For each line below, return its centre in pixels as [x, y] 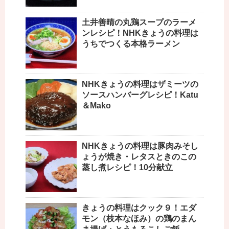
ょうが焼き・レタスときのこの [139, 157]
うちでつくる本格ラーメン [131, 44]
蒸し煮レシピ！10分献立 [127, 168]
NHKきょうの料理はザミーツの [140, 84]
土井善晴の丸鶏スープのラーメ [139, 22]
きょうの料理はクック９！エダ [139, 208]
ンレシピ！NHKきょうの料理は [140, 33]
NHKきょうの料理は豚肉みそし [140, 146]
